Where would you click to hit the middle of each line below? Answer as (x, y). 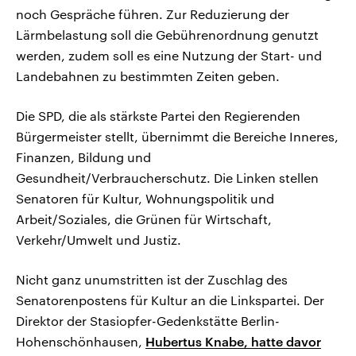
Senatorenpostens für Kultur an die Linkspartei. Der (170, 300)
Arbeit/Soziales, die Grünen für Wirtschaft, (144, 219)
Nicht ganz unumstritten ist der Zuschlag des (152, 280)
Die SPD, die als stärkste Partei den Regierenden (158, 116)
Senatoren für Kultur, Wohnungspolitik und (145, 199)
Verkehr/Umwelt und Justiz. (99, 240)
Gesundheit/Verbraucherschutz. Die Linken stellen (167, 178)
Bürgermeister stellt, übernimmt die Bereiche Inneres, (177, 137)
